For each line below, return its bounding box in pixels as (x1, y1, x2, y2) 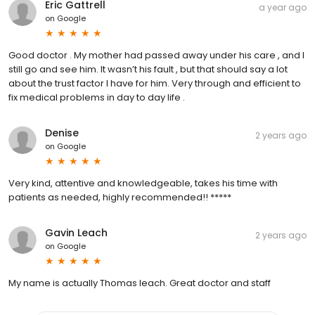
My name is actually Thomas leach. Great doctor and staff (8, 276, 271, 290)
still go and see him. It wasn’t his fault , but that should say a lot (8, 62, 288, 76)
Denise (45, 125, 79, 140)
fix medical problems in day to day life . (8, 90, 185, 104)
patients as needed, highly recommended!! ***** (8, 190, 231, 204)
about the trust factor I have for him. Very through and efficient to (8, 76, 301, 90)
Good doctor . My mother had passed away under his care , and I (8, 48, 304, 62)
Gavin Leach (45, 225, 108, 240)
